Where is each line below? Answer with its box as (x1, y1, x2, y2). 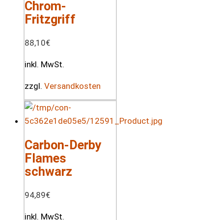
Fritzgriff (25, 11, 76, 27)
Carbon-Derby (25, 137, 102, 152)
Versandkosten (44, 81, 101, 91)
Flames (25, 150, 66, 165)
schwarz (25, 164, 72, 179)
